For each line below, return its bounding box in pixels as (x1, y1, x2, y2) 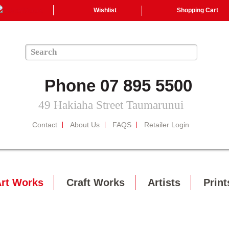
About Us (70, 121, 100, 129)
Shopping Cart (176, 7, 218, 14)
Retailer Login (144, 121, 189, 129)
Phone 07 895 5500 (44, 76, 192, 95)
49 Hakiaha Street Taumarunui (38, 99, 184, 111)
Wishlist (94, 7, 117, 14)
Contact (32, 121, 57, 129)
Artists (148, 177, 180, 188)
